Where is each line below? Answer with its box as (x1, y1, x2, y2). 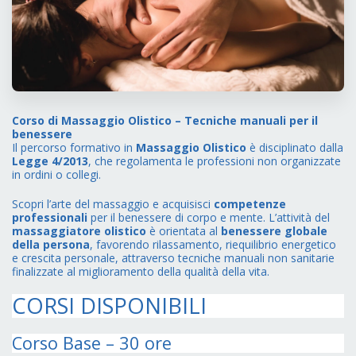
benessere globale (221, 223, 327, 239)
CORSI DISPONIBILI (12, 291, 207, 321)
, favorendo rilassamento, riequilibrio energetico (90, 237, 336, 253)
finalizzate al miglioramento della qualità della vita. (12, 264, 269, 280)
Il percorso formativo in (12, 140, 136, 156)
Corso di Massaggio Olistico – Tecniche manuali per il (12, 113, 318, 129)
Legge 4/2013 (12, 153, 88, 169)
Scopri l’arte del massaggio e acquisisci (12, 196, 214, 212)
